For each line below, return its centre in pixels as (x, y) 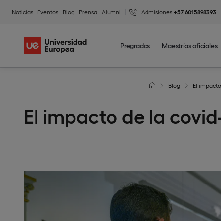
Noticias (22, 12)
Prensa (88, 12)
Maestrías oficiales (190, 45)
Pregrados (135, 45)
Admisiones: (157, 12)
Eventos (48, 12)
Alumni (111, 12)
